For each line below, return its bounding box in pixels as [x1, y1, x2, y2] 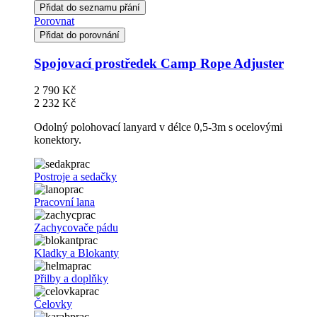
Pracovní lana [34, 196, 95, 209]
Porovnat [34, 14, 74, 27]
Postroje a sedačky [34, 171, 117, 183]
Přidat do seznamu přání [40, 1, 140, 13]
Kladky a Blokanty [34, 247, 119, 260]
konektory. [34, 134, 81, 146]
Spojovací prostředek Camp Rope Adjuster [34, 55, 284, 71]
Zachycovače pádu [34, 221, 118, 234]
